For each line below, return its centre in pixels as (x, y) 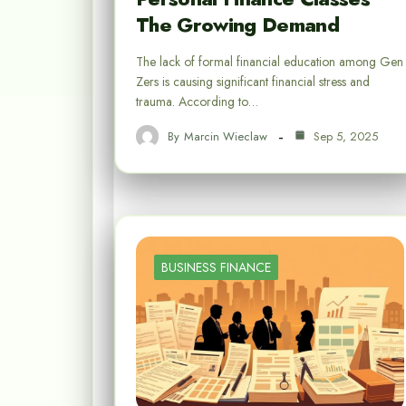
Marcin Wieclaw (226, 136)
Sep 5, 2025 (344, 136)
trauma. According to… (197, 102)
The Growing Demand (238, 25)
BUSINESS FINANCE (216, 268)
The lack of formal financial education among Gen (270, 62)
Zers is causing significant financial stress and (253, 82)
